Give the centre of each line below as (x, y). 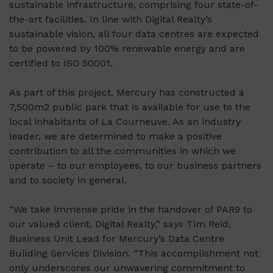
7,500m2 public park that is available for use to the (130, 107)
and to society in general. (68, 180)
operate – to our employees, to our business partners (135, 166)
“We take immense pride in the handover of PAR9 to (131, 210)
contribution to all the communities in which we (122, 151)
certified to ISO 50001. (61, 63)
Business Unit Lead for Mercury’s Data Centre (117, 239)
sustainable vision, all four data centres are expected (134, 34)
